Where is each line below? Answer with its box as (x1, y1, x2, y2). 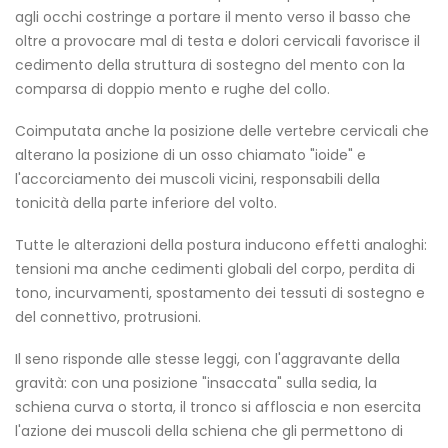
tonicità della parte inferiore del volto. (15, 193, 277, 213)
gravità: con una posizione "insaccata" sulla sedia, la (15, 373, 377, 393)
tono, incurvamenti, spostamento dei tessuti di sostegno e (15, 283, 425, 303)
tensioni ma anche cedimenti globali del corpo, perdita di (15, 259, 415, 279)
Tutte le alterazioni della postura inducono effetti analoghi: (15, 235, 427, 255)
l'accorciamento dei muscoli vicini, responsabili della (15, 169, 380, 189)
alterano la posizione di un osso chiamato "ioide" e (15, 145, 366, 165)
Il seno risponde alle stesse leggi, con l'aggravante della (15, 349, 400, 369)
